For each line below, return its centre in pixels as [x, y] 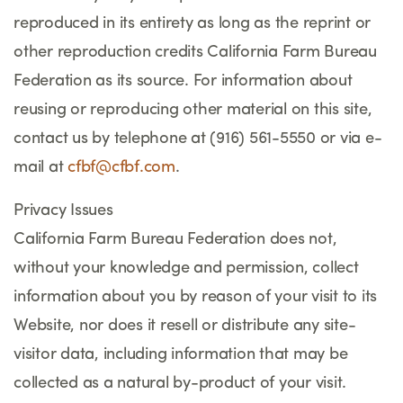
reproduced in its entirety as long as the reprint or [192, 23]
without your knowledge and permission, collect [186, 268]
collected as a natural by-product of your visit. [180, 383]
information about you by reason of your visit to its [195, 297]
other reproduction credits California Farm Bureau [195, 52]
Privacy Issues [63, 210]
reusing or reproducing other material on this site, [193, 110]
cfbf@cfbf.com [121, 167]
